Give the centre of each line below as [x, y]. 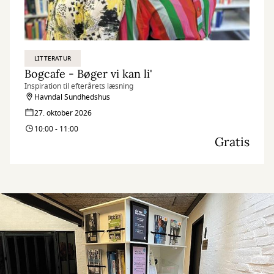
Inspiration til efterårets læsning [79, 87]
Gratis [232, 142]
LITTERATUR [53, 59]
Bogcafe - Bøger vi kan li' [88, 74]
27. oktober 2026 [63, 113]
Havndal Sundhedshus [72, 98]
